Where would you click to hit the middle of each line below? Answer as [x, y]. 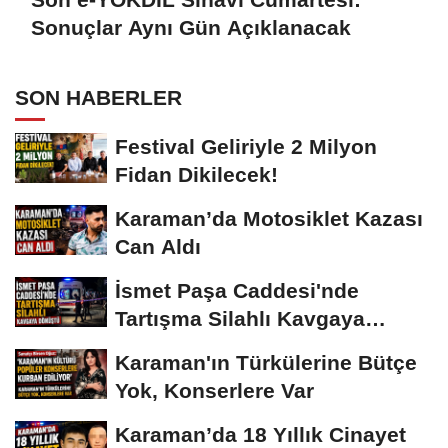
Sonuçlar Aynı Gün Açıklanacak [191, 27]
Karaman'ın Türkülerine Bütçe [266, 363]
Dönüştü [158, 347]
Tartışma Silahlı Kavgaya [240, 319]
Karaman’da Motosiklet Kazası [269, 219]
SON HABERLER [98, 98]
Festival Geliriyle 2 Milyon [246, 147]
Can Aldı [158, 247]
